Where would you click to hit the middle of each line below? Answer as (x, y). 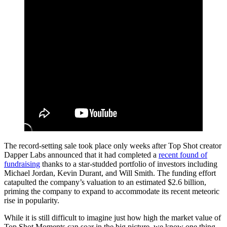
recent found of (183, 155)
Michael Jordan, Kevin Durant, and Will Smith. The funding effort (110, 173)
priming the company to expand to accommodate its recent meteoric (112, 192)
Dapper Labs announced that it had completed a (81, 155)
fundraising (22, 164)
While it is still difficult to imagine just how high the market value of (112, 218)
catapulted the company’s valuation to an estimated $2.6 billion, (105, 182)
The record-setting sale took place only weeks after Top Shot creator (113, 146)
